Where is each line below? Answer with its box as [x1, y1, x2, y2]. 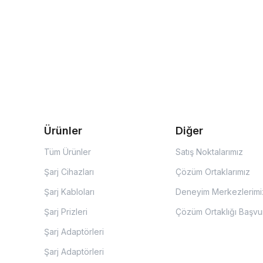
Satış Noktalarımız [175, 147, 243, 157]
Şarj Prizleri [44, 207, 87, 217]
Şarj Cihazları [44, 167, 94, 177]
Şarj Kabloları [44, 187, 95, 197]
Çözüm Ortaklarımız [175, 167, 250, 177]
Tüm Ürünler [44, 147, 91, 157]
